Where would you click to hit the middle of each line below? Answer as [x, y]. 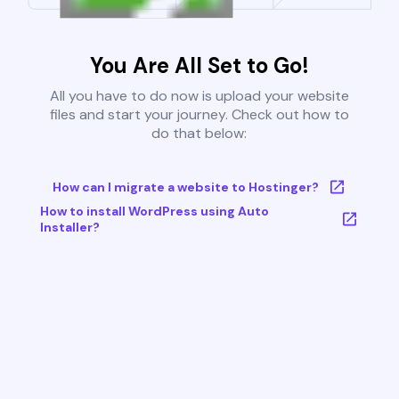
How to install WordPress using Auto [154, 212]
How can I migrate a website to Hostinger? [185, 187]
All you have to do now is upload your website [199, 96]
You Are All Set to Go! [199, 66]
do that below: [199, 134]
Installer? [69, 228]
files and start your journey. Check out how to [199, 115]
